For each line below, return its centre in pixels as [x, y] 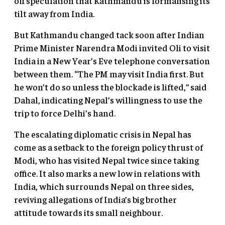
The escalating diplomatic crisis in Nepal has [103, 134]
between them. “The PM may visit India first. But [109, 74]
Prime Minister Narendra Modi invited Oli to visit [112, 48]
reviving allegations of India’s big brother [95, 199]
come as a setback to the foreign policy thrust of [108, 147]
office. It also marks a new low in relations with [107, 173]
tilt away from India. [54, 14]
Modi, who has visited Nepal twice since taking [106, 160]
